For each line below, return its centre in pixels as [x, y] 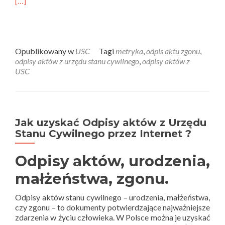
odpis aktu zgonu [173, 51]
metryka [129, 51]
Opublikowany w [45, 51]
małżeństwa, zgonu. [92, 179]
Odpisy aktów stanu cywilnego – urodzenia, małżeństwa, [113, 197]
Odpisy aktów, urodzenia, [113, 161]
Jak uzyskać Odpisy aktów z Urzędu [111, 123]
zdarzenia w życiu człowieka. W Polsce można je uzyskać [113, 217]
